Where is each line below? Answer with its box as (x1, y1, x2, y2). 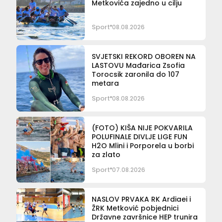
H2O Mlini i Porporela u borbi (91, 141, 194, 151)
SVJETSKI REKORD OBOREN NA (91, 52, 196, 61)
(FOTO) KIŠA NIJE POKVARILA (91, 123, 193, 133)
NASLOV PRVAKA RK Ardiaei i (91, 194, 191, 204)
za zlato (91, 150, 120, 160)
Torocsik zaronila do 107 (91, 69, 179, 79)
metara (91, 78, 119, 88)
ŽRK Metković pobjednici (91, 203, 178, 213)
